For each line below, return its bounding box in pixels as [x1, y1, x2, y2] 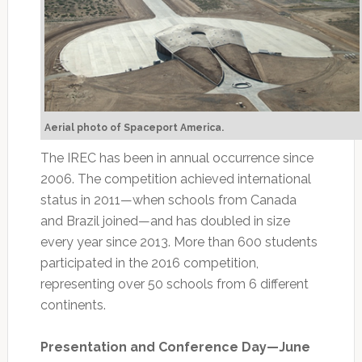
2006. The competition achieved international [40, 170, 311, 187]
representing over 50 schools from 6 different [40, 276, 309, 292]
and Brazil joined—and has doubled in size [40, 213, 290, 229]
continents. [40, 297, 106, 313]
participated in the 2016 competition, [40, 255, 259, 271]
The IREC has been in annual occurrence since [40, 149, 314, 166]
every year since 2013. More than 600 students [40, 234, 318, 250]
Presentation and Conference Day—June [40, 339, 310, 355]
